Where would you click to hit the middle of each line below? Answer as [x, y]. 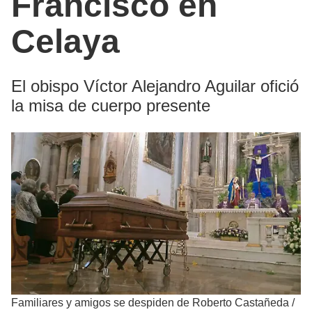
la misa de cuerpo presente [111, 105]
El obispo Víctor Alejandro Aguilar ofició [155, 86]
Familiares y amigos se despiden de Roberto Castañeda [151, 303]
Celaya [65, 41]
